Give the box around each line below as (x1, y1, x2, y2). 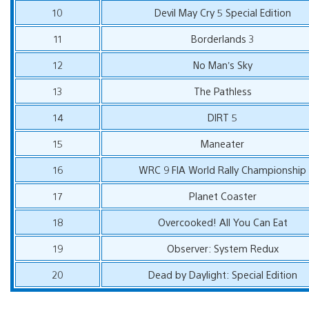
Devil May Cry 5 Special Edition (154, 5, 291, 19)
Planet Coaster (188, 188, 257, 202)
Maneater (201, 136, 245, 150)
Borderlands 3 (190, 31, 255, 45)
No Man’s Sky (192, 57, 252, 71)
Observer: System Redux (166, 241, 279, 255)
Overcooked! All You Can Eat (157, 215, 288, 228)
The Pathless (193, 83, 252, 97)
